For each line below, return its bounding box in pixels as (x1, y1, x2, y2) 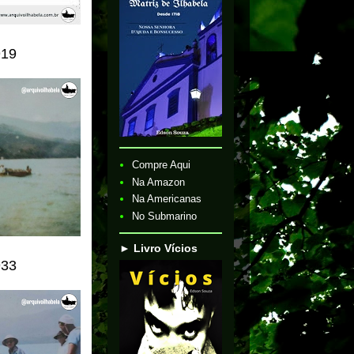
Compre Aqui (132, 159, 191, 171)
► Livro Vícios (119, 242, 198, 254)
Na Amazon (132, 175, 186, 188)
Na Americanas (132, 193, 202, 205)
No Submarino (132, 209, 198, 222)
